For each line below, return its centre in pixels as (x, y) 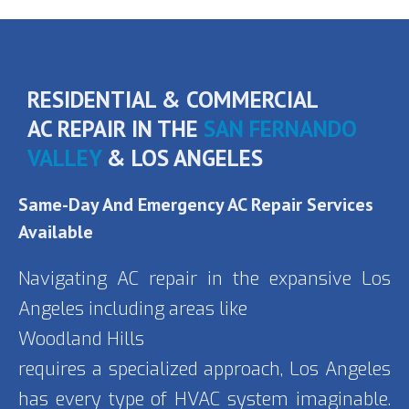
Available (56, 232)
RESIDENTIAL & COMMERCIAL (173, 100)
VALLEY (64, 158)
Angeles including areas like (133, 309)
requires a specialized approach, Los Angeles (204, 370)
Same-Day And (78, 205)
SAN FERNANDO (280, 129)
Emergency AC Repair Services (256, 205)
